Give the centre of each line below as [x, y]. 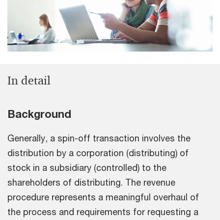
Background [39, 114]
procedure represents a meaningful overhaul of [103, 197]
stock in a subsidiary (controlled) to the [87, 168]
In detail [29, 81]
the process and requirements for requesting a [103, 212]
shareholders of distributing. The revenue [91, 182]
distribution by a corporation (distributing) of [98, 153]
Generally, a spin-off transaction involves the [99, 138]
